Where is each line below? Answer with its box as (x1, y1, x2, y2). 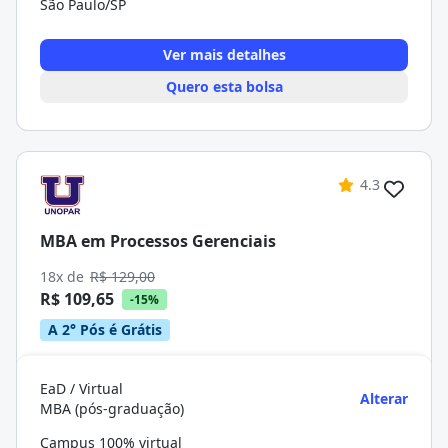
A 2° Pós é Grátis (48, 320, 162, 339)
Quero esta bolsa (165, 77, 283, 96)
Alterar (360, 389, 408, 408)
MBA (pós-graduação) (40, 399, 184, 418)
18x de (40, 267, 88, 286)
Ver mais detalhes (162, 45, 286, 64)
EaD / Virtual (40, 379, 123, 398)
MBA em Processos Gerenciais (40, 229, 276, 252)
